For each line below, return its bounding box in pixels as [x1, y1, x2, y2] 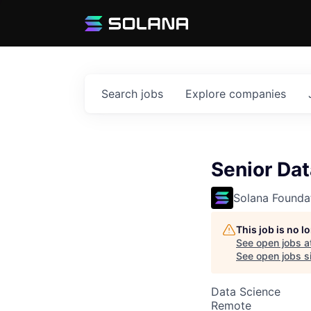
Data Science [211, 285, 280, 299]
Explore [185, 87, 229, 101]
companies [229, 87, 286, 101]
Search [101, 87, 141, 101]
